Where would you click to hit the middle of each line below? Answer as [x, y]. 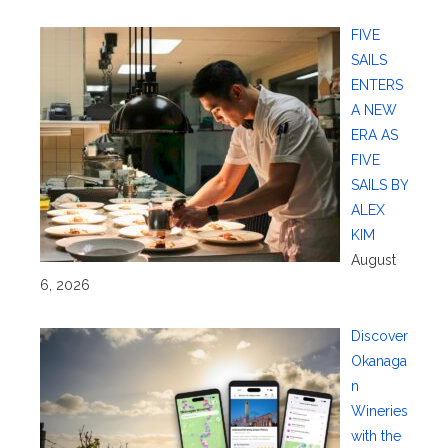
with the [375, 435]
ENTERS [376, 84]
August [373, 259]
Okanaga [378, 360]
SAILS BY [379, 184]
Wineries [379, 410]
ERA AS [374, 134]
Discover [379, 335]
